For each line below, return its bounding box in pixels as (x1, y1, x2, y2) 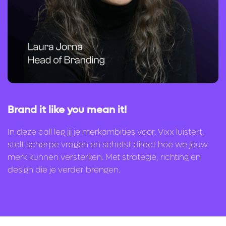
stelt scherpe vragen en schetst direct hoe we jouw (8, 139, 208, 150)
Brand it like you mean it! (8, 103, 127, 117)
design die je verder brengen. (8, 164, 120, 176)
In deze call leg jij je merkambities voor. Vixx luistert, (8, 127, 204, 138)
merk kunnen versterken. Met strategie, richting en (8, 152, 201, 163)
